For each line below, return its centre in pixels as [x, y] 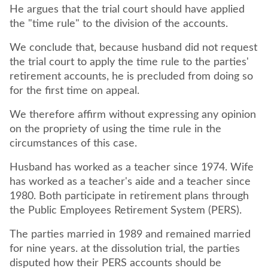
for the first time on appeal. [76, 91]
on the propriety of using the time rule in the [115, 129]
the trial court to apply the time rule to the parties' [129, 62]
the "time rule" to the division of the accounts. [120, 24]
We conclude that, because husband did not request [133, 48]
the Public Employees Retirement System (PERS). [127, 211]
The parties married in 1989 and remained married [130, 234]
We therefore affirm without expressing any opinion [133, 115]
